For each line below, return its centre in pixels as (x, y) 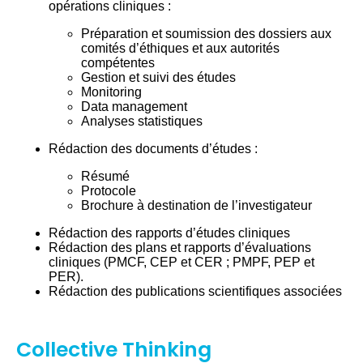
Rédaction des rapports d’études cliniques (169, 233)
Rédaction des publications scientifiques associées (195, 291)
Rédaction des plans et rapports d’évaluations (180, 247)
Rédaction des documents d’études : (153, 148)
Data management (134, 106)
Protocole (109, 190)
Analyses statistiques (142, 121)
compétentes (118, 62)
